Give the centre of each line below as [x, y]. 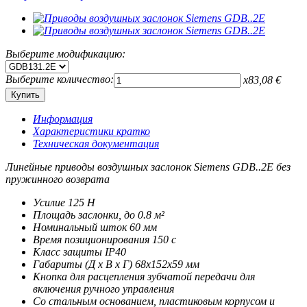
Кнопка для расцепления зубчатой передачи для [144, 277]
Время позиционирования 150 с [105, 240]
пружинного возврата [58, 180]
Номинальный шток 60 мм [95, 228]
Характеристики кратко [91, 132]
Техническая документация [96, 144]
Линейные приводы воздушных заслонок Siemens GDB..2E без [148, 167]
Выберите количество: [60, 79]
